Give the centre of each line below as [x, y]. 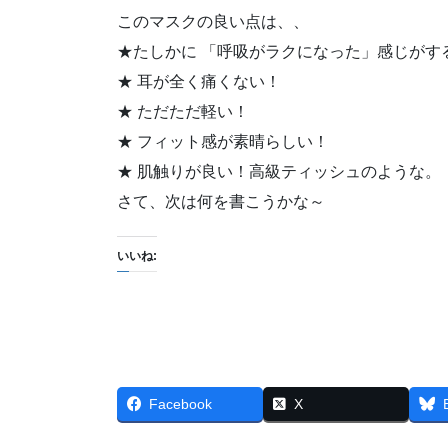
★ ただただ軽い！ [183, 112]
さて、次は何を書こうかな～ [221, 202]
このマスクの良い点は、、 [213, 22]
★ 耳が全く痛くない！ [199, 82]
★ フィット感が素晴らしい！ [223, 142]
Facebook [180, 404]
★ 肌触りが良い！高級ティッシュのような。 [279, 172]
